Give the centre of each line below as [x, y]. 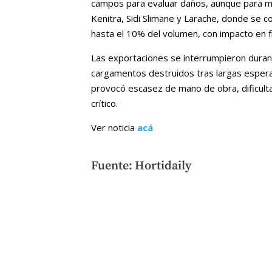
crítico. [105, 103]
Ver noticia [114, 127]
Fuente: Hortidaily [141, 166]
